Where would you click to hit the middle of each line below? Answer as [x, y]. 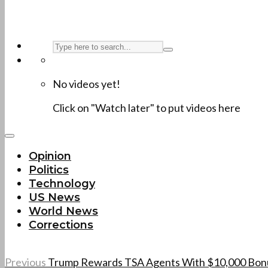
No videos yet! [86, 84]
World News [63, 211]
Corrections [61, 225]
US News [54, 197]
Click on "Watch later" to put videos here [147, 108]
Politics [49, 170]
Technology [62, 184]
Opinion [50, 156]
